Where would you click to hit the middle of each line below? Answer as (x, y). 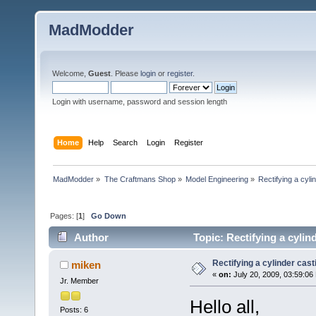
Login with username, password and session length (140, 102)
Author (92, 238)
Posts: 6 (74, 309)
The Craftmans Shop (140, 179)
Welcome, (70, 73)
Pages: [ (65, 215)
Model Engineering (217, 179)
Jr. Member (79, 281)
